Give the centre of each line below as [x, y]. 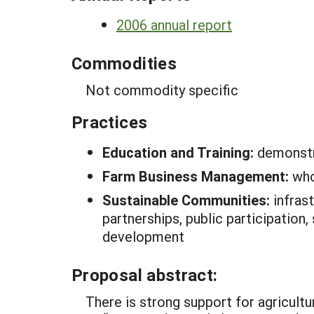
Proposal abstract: [145, 275]
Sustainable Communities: [188, 200]
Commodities [124, 63]
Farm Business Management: [197, 176]
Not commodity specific [162, 90]
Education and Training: [180, 152]
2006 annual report [174, 25]
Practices [110, 122]
